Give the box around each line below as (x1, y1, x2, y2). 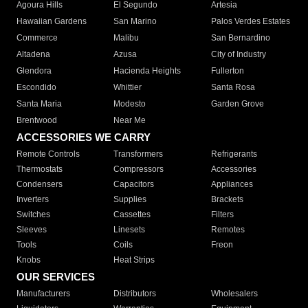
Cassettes (113, 210, 151, 220)
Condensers (16, 179, 63, 190)
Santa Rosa (210, 82, 255, 93)
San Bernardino (210, 33, 270, 43)
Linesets (113, 225, 146, 235)
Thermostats (16, 164, 63, 175)
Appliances (210, 179, 253, 190)
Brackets (210, 195, 243, 205)
